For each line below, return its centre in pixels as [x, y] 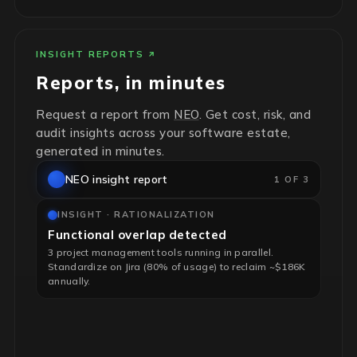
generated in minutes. [100, 151]
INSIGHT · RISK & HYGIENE [129, 318]
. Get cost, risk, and [255, 115]
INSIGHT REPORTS [90, 55]
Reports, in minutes [131, 83]
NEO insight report [117, 180]
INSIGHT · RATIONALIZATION [136, 215]
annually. [69, 281]
